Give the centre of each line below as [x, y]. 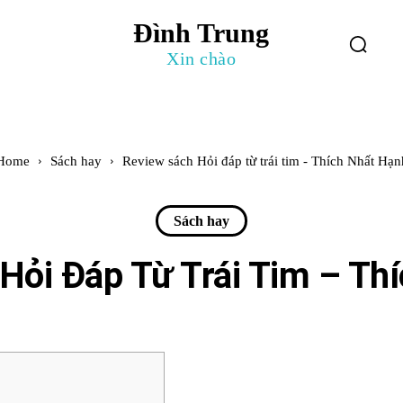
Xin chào [201, 58]
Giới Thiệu [84, 45]
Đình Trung [201, 33]
